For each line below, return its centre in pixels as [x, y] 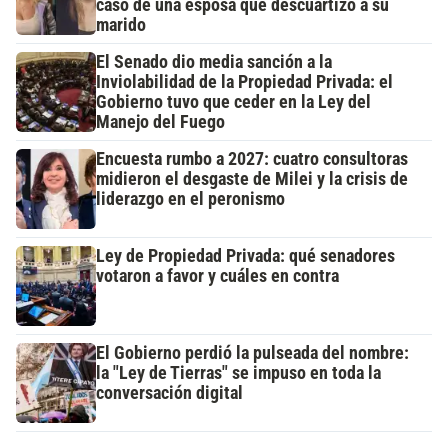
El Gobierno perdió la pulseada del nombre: [252, 353]
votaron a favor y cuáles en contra [217, 276]
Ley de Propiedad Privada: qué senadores [245, 256]
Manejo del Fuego [160, 122]
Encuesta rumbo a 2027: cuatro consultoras [252, 159]
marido [121, 25]
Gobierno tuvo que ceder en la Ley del [233, 102]
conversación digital [169, 393]
